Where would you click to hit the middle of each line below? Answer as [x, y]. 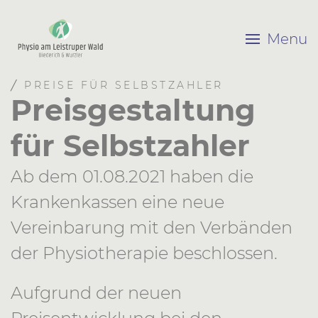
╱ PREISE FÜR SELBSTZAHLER [117, 85]
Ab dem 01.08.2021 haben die [132, 176]
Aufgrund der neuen [96, 293]
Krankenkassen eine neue [117, 202]
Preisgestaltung [133, 110]
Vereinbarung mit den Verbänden [152, 227]
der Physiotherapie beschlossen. [144, 253]
